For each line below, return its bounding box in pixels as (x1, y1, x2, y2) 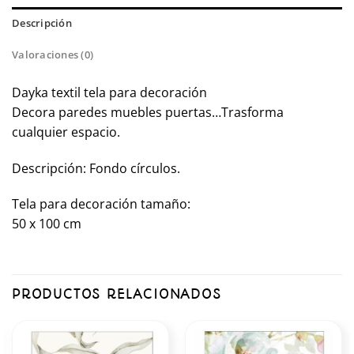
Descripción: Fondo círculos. (12, 159, 180, 177)
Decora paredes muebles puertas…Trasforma (12, 103, 284, 121)
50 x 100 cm (12, 215, 81, 233)
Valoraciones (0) (12, 47, 94, 62)
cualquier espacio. (12, 122, 120, 141)
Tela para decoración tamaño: (12, 195, 190, 213)
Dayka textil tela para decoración (12, 83, 207, 101)
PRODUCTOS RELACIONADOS (12, 286, 222, 303)
